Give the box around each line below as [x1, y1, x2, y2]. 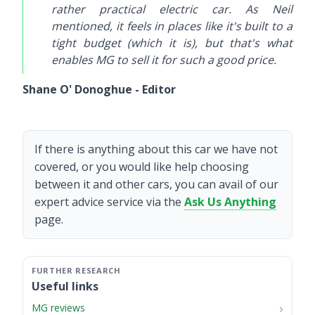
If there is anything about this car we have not [34, 141, 278, 157]
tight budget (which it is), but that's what [51, 35, 292, 51]
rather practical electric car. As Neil [51, 1, 292, 17]
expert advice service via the [34, 194, 184, 210]
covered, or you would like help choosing [34, 159, 249, 174]
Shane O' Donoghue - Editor [22, 82, 176, 97]
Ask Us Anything [184, 194, 276, 210]
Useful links [32, 278, 98, 294]
